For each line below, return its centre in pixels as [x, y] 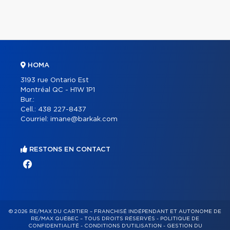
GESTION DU [184, 226]
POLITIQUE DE [180, 219]
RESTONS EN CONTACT [69, 150]
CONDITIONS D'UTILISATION [123, 226]
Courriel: [35, 120]
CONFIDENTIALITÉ [53, 226]
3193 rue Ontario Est [55, 81]
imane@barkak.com [84, 120]
